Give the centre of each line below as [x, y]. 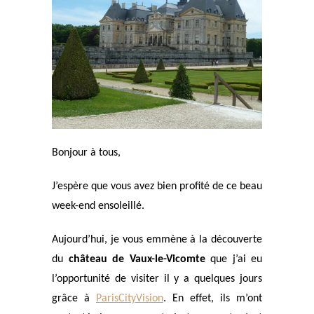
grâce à [74, 299]
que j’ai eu [233, 259]
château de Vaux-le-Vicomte [137, 259]
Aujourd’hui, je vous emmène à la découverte [157, 240]
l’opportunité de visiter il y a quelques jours [157, 279]
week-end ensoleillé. [98, 206]
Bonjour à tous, [86, 153]
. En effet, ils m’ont [213, 299]
